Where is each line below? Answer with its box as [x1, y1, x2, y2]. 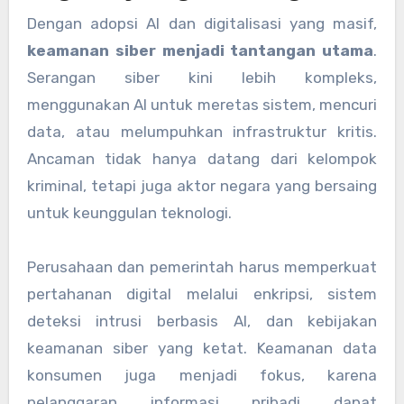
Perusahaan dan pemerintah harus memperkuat [26, 257, 378, 276]
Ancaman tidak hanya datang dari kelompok [26, 149, 378, 168]
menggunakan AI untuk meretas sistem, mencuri [26, 95, 378, 114]
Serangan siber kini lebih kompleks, [26, 68, 378, 87]
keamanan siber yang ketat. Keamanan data [26, 338, 378, 357]
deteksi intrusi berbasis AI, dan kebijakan [26, 311, 378, 330]
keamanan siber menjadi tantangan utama [26, 41, 374, 60]
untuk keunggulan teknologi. [26, 203, 232, 222]
